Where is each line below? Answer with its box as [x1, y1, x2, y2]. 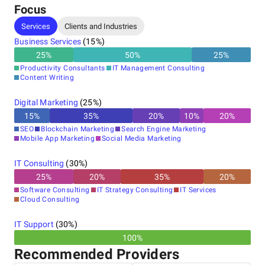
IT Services [180, 186, 216, 194]
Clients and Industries [64, 21, 137, 31]
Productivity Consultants [20, 64, 105, 72]
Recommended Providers [14, 246, 180, 263]
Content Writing [20, 73, 74, 82]
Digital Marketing [14, 98, 78, 107]
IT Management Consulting [112, 64, 205, 72]
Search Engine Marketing [121, 125, 206, 133]
